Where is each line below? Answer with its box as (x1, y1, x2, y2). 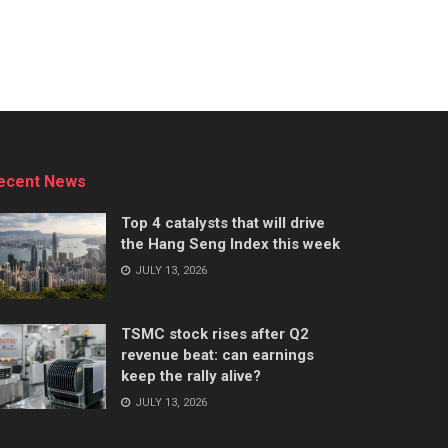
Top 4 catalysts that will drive (121, 213, 325, 232)
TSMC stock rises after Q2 (121, 324, 309, 343)
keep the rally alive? (121, 366, 261, 385)
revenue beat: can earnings (121, 345, 314, 364)
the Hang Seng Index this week (121, 234, 340, 253)
